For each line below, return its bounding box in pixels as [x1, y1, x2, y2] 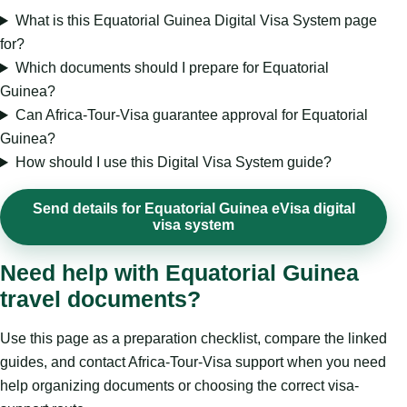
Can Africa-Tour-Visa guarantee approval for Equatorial [15, 107, 368, 124]
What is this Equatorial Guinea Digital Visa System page [15, 13, 377, 29]
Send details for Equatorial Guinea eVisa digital [32, 201, 355, 217]
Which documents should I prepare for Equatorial [15, 60, 329, 76]
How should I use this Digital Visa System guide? [15, 154, 332, 171]
